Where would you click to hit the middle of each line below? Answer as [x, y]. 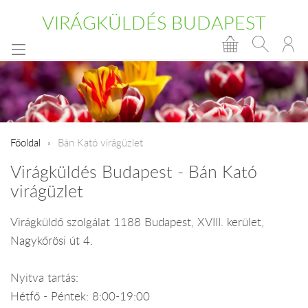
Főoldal [25, 142]
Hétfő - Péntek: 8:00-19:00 [80, 296]
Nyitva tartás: [44, 277]
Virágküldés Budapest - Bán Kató [134, 172]
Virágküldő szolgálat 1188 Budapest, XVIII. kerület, [137, 222]
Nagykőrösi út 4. [52, 240]
